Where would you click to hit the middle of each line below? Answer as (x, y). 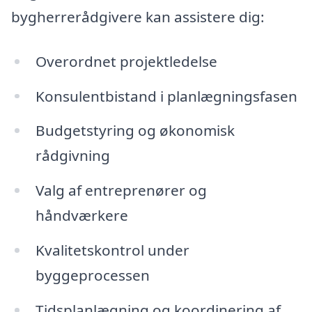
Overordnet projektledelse (126, 61)
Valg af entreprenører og (121, 190)
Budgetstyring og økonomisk (135, 131)
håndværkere (81, 216)
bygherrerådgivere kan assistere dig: (138, 16)
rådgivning (72, 156)
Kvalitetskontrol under (112, 250)
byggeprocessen (92, 275)
